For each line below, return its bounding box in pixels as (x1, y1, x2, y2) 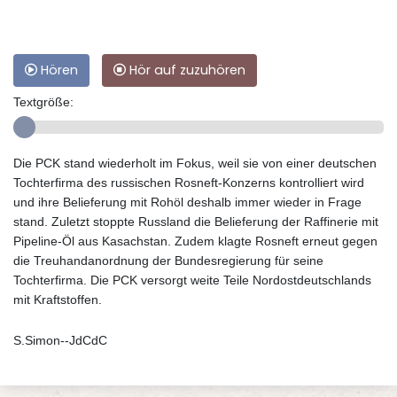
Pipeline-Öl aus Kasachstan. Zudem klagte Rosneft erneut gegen (13, 233, 378, 248)
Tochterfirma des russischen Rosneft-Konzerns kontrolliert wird (13, 175, 364, 190)
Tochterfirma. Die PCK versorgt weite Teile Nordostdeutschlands (13, 272, 371, 287)
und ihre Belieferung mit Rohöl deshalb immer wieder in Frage (13, 194, 362, 209)
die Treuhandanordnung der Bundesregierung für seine (13, 253, 323, 268)
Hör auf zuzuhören (126, 60, 245, 79)
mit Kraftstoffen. (13, 292, 102, 307)
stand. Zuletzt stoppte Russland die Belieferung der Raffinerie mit (13, 214, 378, 229)
